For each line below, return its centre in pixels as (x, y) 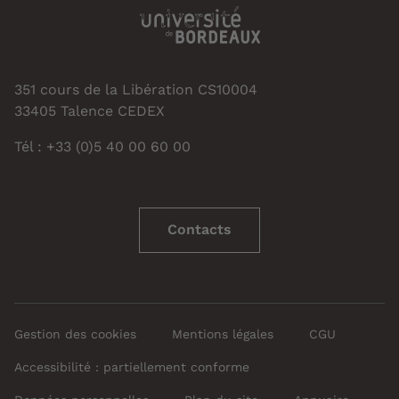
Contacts (199, 229)
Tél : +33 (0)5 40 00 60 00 (102, 146)
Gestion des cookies (75, 334)
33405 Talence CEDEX (90, 110)
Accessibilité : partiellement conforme (132, 366)
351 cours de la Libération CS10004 (136, 89)
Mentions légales (223, 334)
